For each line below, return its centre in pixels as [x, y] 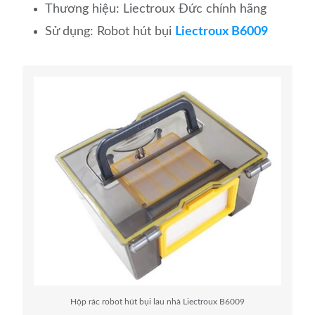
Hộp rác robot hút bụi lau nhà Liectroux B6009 [157, 301]
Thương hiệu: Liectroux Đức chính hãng [156, 9]
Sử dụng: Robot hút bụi [110, 31]
